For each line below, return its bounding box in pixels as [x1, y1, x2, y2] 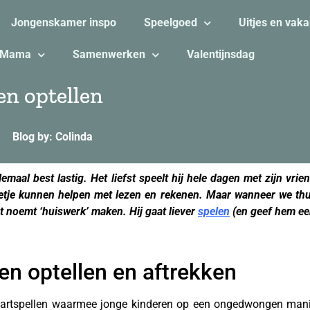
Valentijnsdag [186, 48, 255, 61]
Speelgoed [143, 16, 197, 29]
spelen [198, 205, 230, 218]
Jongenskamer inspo [10, 16, 116, 29]
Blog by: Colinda [12, 130, 93, 143]
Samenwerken [72, 48, 145, 61]
